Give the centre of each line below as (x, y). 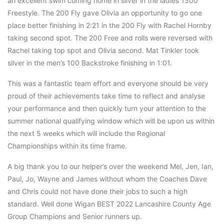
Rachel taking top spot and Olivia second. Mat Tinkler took (103, 50)
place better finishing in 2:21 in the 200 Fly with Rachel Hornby (109, 25)
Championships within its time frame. (67, 146)
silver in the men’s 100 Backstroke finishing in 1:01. (90, 63)
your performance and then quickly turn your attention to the (107, 108)
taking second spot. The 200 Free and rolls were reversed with (110, 38)
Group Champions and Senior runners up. (75, 216)
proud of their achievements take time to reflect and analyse (106, 96)
